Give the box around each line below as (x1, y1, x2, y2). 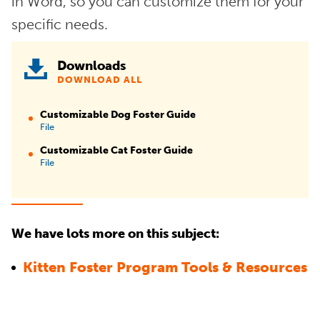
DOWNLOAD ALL (57, 74, 142, 85)
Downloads (57, 59, 126, 74)
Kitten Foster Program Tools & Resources (23, 259, 307, 276)
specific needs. (11, 16, 108, 33)
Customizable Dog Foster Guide (40, 109, 196, 121)
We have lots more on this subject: (11, 226, 219, 241)
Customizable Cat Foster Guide (40, 144, 193, 156)
